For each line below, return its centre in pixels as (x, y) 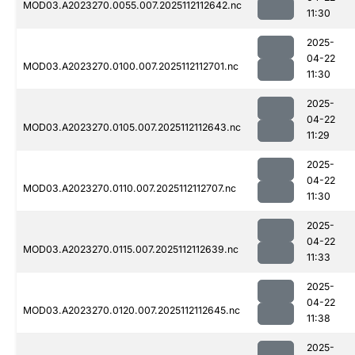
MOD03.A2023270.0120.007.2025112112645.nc (132, 311)
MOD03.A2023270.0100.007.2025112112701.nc (131, 67)
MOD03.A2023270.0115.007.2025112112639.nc (131, 250)
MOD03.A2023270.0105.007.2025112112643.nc (132, 128)
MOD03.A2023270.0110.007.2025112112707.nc (130, 189)
